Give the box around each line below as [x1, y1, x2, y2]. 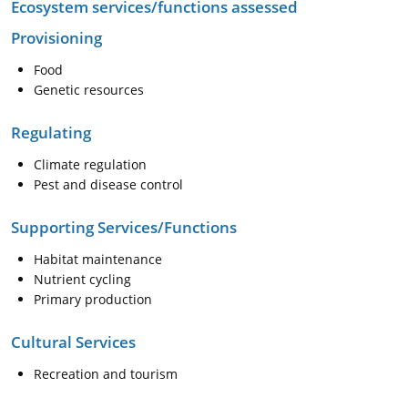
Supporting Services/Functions [11, 217, 237, 238]
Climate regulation [34, 156, 147, 173]
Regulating [11, 122, 91, 143]
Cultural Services [11, 331, 136, 352]
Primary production [34, 291, 152, 308]
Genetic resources [34, 81, 144, 98]
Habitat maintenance [34, 250, 162, 268]
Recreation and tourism [34, 365, 178, 382]
